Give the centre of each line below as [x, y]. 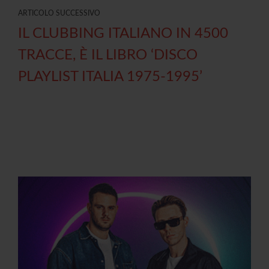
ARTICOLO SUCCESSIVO [59, 14]
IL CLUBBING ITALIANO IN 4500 [123, 34]
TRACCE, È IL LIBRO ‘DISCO [108, 56]
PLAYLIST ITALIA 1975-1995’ [110, 77]
